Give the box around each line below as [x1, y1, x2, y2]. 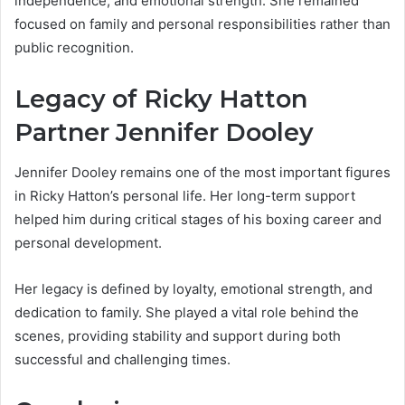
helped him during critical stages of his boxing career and [14, 211, 381, 229]
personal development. [14, 234, 162, 252]
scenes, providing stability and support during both [14, 327, 341, 345]
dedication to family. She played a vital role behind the [14, 304, 359, 322]
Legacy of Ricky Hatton [14, 83, 307, 114]
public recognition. [14, 38, 134, 56]
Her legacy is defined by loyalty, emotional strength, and [14, 280, 372, 298]
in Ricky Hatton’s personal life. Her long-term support [14, 187, 355, 205]
